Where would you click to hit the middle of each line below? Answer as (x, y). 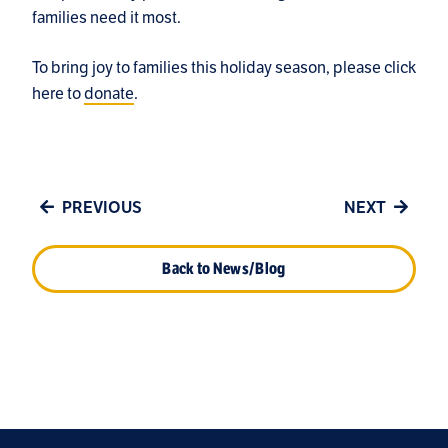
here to (58, 94)
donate (109, 94)
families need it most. (106, 18)
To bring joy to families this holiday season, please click (224, 68)
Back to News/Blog (224, 268)
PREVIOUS (102, 208)
